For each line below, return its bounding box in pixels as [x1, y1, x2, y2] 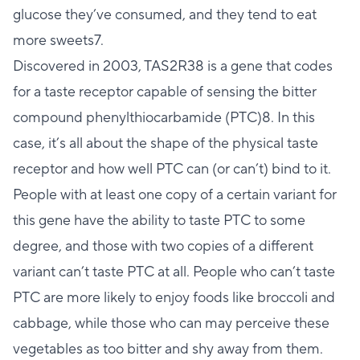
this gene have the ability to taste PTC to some [13, 211, 305, 230]
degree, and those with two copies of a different [13, 236, 313, 256]
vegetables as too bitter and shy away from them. [13, 339, 323, 358]
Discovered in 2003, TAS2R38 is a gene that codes [13, 56, 333, 76]
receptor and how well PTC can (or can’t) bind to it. [13, 159, 331, 178]
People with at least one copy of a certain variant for [13, 185, 337, 204]
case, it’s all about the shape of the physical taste [13, 133, 318, 153]
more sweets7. [13, 31, 104, 50]
